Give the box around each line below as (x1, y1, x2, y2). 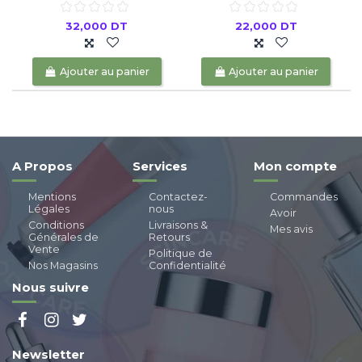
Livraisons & (149, 218, 208, 231)
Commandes (269, 190, 338, 203)
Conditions (28, 218, 84, 231)
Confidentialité (149, 259, 227, 271)
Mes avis (269, 222, 313, 235)
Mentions (28, 190, 76, 203)
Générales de (28, 230, 99, 243)
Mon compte (253, 158, 337, 174)
